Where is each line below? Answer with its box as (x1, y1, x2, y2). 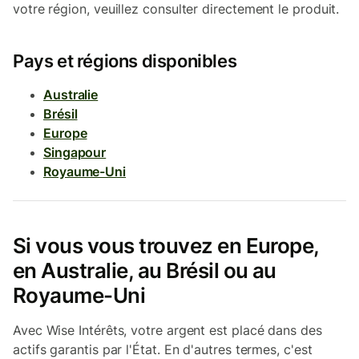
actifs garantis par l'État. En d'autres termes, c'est (13, 341, 313, 357)
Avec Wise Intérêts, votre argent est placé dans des (13, 322, 322, 338)
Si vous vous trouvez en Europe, (13, 233, 319, 258)
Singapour (43, 144, 107, 160)
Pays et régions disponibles (13, 50, 237, 71)
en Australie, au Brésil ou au (13, 258, 276, 283)
